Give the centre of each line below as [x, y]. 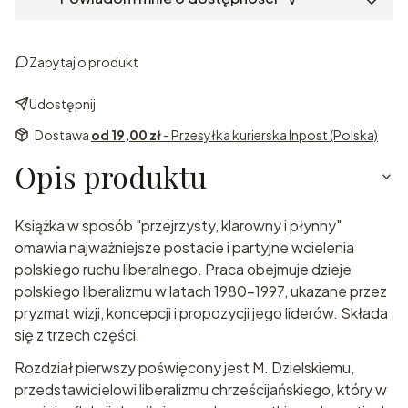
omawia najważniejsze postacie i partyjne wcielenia [184, 247]
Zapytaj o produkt [84, 61]
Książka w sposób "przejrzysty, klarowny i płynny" [178, 225]
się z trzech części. [77, 334]
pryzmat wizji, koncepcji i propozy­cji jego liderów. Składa [201, 312]
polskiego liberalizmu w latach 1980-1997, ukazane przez [201, 291]
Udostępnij [62, 103]
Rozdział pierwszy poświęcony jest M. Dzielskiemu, [184, 367]
